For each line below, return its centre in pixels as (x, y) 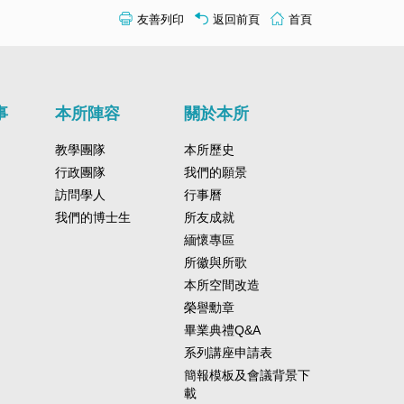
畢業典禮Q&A (222, 330)
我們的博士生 (93, 217)
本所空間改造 (221, 285)
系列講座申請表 (228, 353)
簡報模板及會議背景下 (247, 375)
